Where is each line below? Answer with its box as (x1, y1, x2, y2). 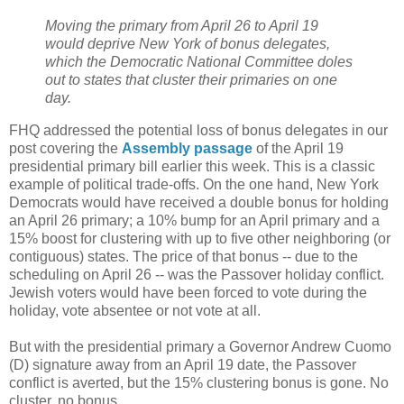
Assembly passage (122, 141, 252, 157)
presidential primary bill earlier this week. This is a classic (9, 159, 375, 175)
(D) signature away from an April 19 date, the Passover (9, 357, 356, 373)
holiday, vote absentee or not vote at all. (9, 303, 261, 319)
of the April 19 (252, 141, 344, 157)
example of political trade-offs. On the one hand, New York (9, 177, 379, 193)
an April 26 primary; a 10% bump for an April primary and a (9, 213, 380, 229)
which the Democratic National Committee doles (45, 54, 353, 70)
